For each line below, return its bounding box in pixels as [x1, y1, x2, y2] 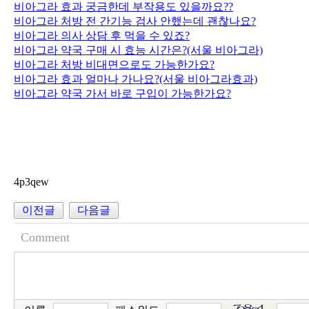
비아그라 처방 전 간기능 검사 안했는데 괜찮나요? [14, 14, 257, 27]
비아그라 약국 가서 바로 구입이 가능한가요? [14, 87, 232, 99]
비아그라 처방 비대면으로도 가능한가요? [14, 58, 215, 70]
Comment [21, 230, 70, 244]
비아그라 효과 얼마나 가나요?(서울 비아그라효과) [14, 72, 258, 85]
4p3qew [14, 175, 50, 188]
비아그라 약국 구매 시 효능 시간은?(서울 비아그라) [14, 43, 263, 56]
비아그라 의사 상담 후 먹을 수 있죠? [14, 29, 190, 41]
